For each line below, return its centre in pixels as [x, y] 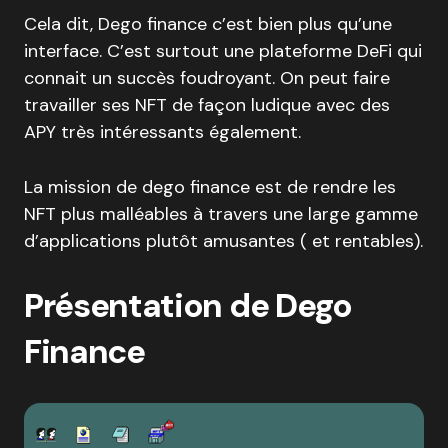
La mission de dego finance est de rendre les [210, 187]
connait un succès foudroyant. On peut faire [207, 78]
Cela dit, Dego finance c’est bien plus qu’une [208, 24]
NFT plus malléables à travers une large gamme [221, 214]
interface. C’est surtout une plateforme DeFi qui [223, 51]
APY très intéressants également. [162, 132]
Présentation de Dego [188, 305]
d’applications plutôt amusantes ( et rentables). [223, 241]
